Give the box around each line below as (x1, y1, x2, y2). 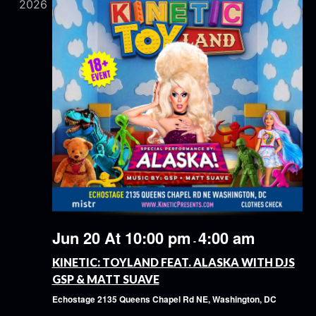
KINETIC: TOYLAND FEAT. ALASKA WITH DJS (51, 255, 295, 269)
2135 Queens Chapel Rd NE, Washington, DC (97, 293, 276, 306)
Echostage (51, 293, 97, 306)
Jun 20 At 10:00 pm (51, 226, 191, 250)
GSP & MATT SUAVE (51, 272, 159, 286)
